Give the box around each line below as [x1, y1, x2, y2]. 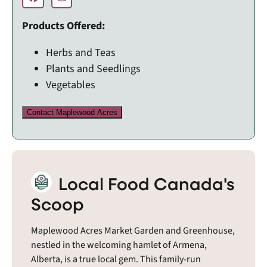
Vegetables [46, 77, 95, 92]
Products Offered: [22, 18, 105, 33]
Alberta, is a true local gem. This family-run [31, 252, 201, 266]
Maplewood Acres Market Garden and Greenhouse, [31, 223, 235, 237]
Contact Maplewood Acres [27, 107, 117, 117]
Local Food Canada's [54, 171, 235, 195]
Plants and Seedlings [46, 61, 141, 76]
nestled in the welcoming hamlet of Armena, [31, 238, 207, 252]
